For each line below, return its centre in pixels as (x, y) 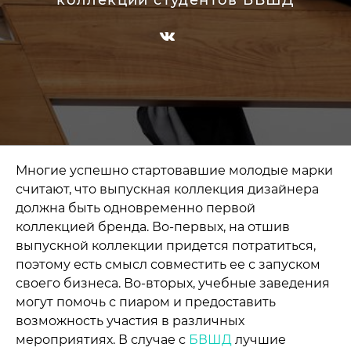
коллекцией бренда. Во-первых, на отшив (153, 227)
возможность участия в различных (130, 321)
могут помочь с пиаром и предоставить (146, 302)
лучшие (259, 340)
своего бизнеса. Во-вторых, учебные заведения (173, 283)
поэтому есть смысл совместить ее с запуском (168, 264)
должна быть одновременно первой (136, 208)
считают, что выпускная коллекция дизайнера (167, 189)
